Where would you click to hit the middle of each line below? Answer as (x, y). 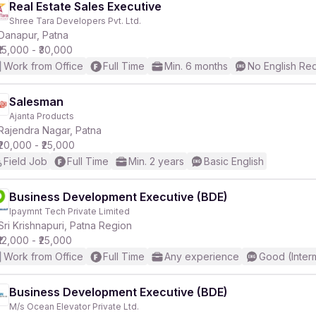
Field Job (25, 161)
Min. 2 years (156, 161)
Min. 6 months (196, 66)
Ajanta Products (42, 116)
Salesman (36, 102)
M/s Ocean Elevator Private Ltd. (74, 306)
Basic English (234, 161)
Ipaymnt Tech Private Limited (69, 211)
